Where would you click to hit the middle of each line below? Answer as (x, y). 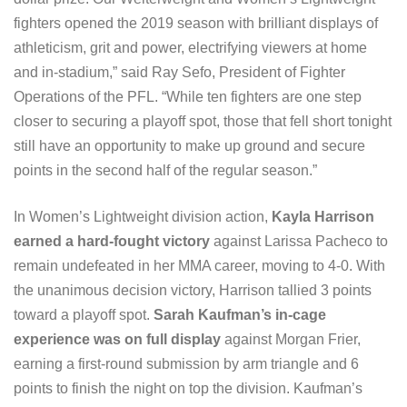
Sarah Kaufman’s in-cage (240, 315)
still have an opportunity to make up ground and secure (189, 146)
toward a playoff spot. (84, 315)
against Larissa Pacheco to (299, 242)
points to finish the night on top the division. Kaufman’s (188, 389)
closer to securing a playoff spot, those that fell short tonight (203, 122)
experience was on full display (117, 340)
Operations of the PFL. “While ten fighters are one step (188, 97)
